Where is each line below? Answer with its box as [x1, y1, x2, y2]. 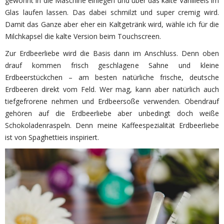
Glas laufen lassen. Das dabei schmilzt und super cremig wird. [5, 7, 219, 17]
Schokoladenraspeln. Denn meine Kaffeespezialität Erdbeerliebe [5, 120, 219, 130]
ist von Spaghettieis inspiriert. [5, 132, 99, 142]
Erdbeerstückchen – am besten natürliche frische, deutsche [5, 72, 219, 82]
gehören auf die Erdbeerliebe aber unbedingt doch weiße [5, 108, 219, 118]
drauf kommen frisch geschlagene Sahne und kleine [5, 60, 219, 70]
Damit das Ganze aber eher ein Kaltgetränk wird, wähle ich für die [5, 19, 219, 29]
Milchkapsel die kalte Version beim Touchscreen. [5, 31, 161, 41]
